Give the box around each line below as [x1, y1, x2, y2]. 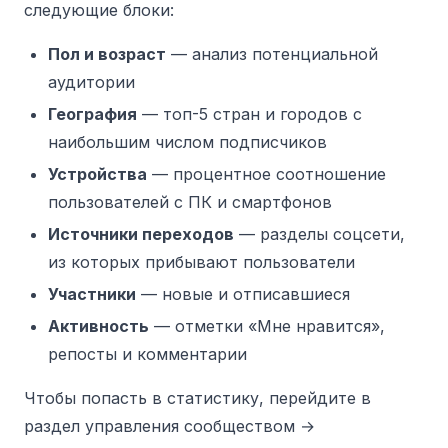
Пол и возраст [48, 44, 166, 64]
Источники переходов [48, 224, 234, 244]
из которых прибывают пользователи [48, 252, 355, 272]
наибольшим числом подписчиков [48, 132, 327, 152]
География [48, 104, 137, 124]
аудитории [48, 72, 135, 92]
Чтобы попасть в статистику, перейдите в [24, 388, 371, 408]
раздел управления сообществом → [24, 416, 315, 436]
